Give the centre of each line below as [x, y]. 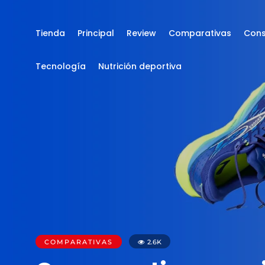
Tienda [50, 33]
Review [141, 33]
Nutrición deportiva [140, 66]
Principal [96, 33]
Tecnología [61, 66]
